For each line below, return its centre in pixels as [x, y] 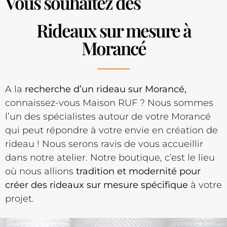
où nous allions [41, 171]
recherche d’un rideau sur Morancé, [106, 89]
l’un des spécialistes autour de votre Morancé [108, 116]
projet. [20, 198]
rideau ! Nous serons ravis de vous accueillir [104, 144]
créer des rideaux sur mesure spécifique [97, 185]
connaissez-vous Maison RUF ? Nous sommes [109, 103]
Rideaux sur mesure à [113, 30]
